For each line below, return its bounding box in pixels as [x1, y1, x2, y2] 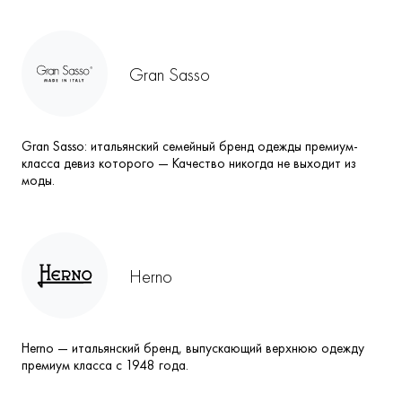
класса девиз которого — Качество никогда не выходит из [22, 154, 356, 173]
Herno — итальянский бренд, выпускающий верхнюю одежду [22, 339, 364, 358]
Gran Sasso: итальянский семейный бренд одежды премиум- [22, 137, 358, 156]
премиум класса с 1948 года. [22, 356, 188, 375]
